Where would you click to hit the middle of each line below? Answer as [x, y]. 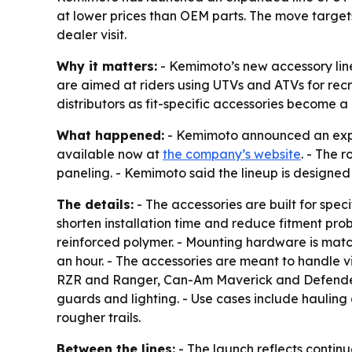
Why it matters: [107, 66]
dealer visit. [92, 35]
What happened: [110, 136]
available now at [110, 154]
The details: [95, 205]
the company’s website [232, 154]
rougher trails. [99, 318]
